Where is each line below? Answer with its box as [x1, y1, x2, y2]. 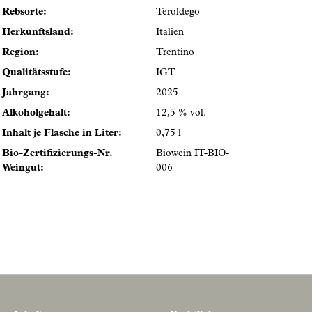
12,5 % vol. [156, 109, 207, 119]
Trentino [156, 48, 195, 58]
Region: [2, 48, 40, 58]
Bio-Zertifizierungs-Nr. [2, 149, 113, 159]
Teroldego [156, 8, 201, 18]
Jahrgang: [2, 88, 50, 99]
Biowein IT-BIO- [156, 149, 230, 159]
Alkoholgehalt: [2, 109, 71, 119]
